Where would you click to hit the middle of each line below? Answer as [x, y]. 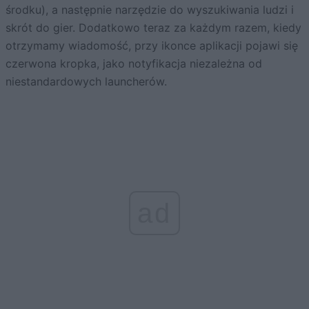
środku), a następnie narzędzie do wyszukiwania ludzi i [150, 9]
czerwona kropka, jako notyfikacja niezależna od [134, 63]
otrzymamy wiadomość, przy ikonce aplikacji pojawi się [152, 45]
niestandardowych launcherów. [86, 81]
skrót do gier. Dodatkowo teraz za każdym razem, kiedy [153, 27]
